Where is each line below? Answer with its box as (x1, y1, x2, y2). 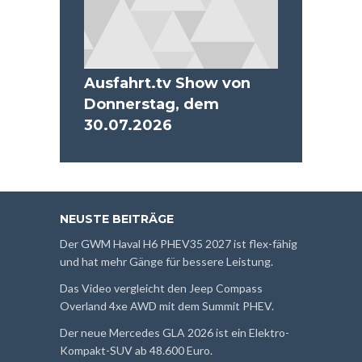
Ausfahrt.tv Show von (84, 74, 250, 92)
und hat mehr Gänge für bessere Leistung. (60, 254, 273, 268)
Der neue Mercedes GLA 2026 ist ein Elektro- (60, 325, 289, 339)
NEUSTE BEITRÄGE (60, 211, 174, 226)
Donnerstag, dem (84, 95, 219, 113)
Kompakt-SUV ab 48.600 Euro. (60, 343, 213, 357)
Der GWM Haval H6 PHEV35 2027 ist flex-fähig (60, 236, 297, 250)
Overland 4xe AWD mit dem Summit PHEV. (60, 298, 274, 313)
